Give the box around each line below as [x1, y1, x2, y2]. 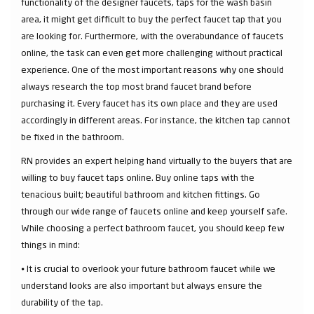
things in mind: [21, 238, 80, 250]
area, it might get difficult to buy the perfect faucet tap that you [21, 13, 282, 25]
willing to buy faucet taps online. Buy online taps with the [21, 171, 254, 183]
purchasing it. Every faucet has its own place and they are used [21, 97, 278, 109]
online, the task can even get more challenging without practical [21, 46, 282, 58]
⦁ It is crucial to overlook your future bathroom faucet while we [21, 262, 275, 274]
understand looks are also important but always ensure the [21, 279, 262, 291]
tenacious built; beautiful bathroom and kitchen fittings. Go [21, 188, 260, 200]
